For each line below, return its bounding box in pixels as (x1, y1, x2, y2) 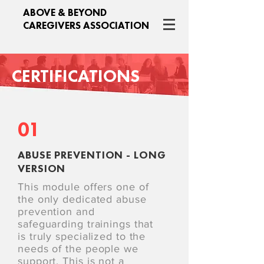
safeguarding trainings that (18, 218, 154, 230)
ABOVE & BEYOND (23, 6, 107, 19)
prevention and (18, 206, 95, 217)
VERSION (18, 161, 66, 175)
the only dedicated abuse (18, 193, 147, 205)
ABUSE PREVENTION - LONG (18, 148, 166, 161)
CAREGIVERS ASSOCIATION (23, 19, 149, 32)
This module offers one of (18, 181, 149, 193)
